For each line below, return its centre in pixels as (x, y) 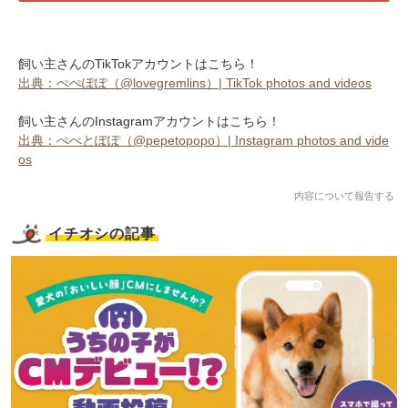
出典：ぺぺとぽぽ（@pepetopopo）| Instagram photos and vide (204, 140)
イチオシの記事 (102, 233)
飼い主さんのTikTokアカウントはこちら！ (138, 63)
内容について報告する (344, 195)
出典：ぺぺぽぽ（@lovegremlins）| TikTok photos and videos (195, 82)
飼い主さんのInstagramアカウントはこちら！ (149, 121)
